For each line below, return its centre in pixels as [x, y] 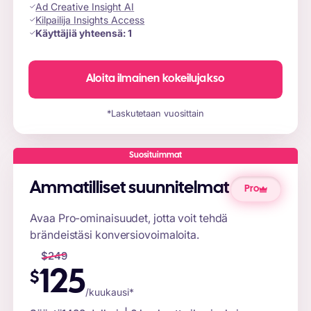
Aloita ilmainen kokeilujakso [155, 79]
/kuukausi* [110, 292]
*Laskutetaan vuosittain [155, 113]
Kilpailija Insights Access [90, 20]
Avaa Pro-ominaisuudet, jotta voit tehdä [129, 218]
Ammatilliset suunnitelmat [130, 189]
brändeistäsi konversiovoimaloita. [115, 234]
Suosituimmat [155, 155]
